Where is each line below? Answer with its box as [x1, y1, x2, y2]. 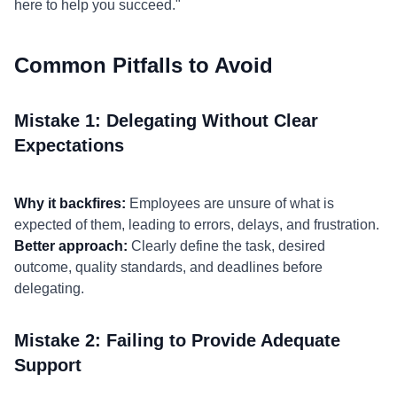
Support [14, 355, 82, 375]
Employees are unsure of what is [126, 196, 334, 211]
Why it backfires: [14, 196, 126, 211]
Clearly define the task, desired [128, 238, 325, 253]
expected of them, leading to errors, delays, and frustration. [14, 217, 379, 232]
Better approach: [14, 238, 128, 253]
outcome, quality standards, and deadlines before [14, 260, 323, 275]
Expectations [14, 136, 124, 155]
